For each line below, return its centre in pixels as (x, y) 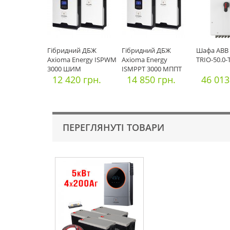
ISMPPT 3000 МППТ (152, 69)
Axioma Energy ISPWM (82, 60)
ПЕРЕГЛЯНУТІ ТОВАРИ (113, 127)
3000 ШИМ (64, 69)
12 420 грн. (77, 80)
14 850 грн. (151, 80)
